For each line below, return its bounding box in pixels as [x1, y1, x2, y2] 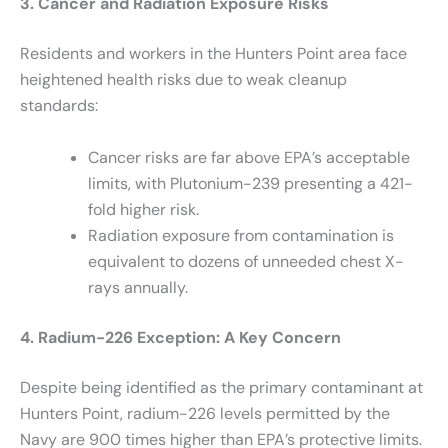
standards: [20, 95, 98, 117]
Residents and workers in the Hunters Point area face [20, 43, 407, 65]
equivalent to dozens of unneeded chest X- [88, 250, 404, 272]
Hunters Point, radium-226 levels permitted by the [20, 402, 390, 424]
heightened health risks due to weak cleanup [20, 69, 347, 91]
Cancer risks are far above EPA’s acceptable [88, 146, 410, 168]
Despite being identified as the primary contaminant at [20, 376, 423, 398]
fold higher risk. [88, 198, 199, 220]
